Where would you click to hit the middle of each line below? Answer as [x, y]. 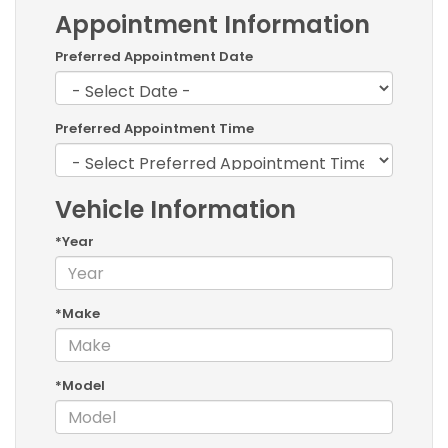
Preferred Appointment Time [154, 129]
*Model [80, 386]
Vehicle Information [175, 210]
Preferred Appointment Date [154, 57]
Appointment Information [212, 25]
